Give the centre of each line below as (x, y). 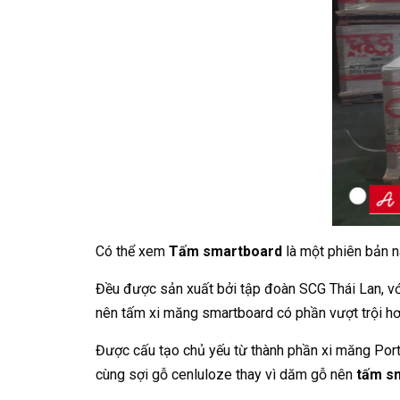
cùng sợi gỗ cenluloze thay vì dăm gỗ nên (226, 375)
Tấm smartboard (225, 251)
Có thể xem (132, 251)
